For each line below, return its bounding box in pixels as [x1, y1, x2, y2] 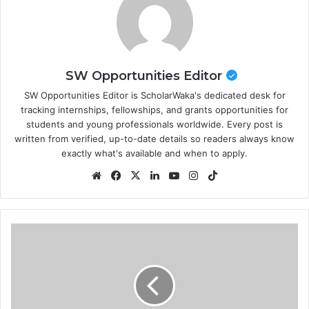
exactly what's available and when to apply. [61, 148, 248, 159]
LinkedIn [162, 168, 203, 182]
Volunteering [10, 268, 66, 279]
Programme [10, 282, 59, 294]
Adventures [10, 239, 61, 250]
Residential [10, 253, 57, 265]
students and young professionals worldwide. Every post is [26, 119, 283, 130]
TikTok [220, 168, 252, 182]
